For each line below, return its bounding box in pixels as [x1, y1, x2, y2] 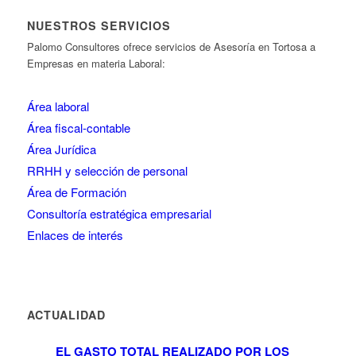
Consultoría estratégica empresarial [26, 205, 211, 222]
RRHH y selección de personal [26, 162, 188, 180]
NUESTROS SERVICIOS [26, 17, 171, 34]
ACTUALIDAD [26, 307, 106, 323]
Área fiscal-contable [26, 119, 130, 137]
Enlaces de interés [26, 226, 123, 244]
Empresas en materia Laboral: [26, 56, 165, 72]
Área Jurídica [26, 141, 96, 158]
